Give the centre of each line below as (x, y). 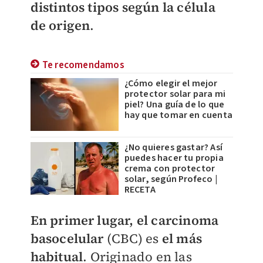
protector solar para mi (175, 94)
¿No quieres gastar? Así (173, 147)
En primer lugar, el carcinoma (124, 220)
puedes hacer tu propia (174, 158)
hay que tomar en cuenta (178, 115)
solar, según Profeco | (171, 179)
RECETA (140, 190)
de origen (60, 25)
